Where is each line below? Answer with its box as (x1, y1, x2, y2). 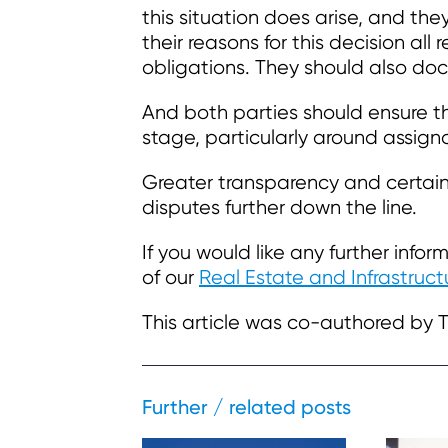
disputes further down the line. (142, 195, 417, 219)
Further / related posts (142, 394, 351, 419)
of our (142, 265, 199, 289)
